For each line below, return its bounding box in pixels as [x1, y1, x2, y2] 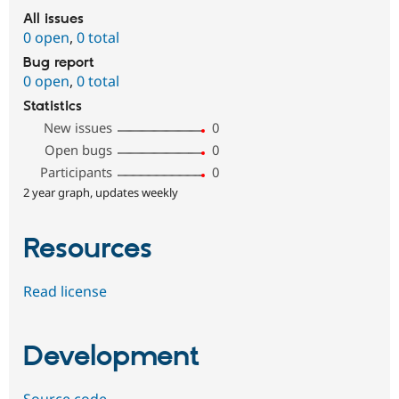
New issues [44, 118, 113, 137]
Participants [40, 163, 113, 182]
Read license [23, 281, 107, 302]
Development [23, 339, 199, 376]
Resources [23, 232, 152, 268]
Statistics [23, 98, 82, 116]
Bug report [23, 54, 94, 72]
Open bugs [45, 141, 113, 159]
